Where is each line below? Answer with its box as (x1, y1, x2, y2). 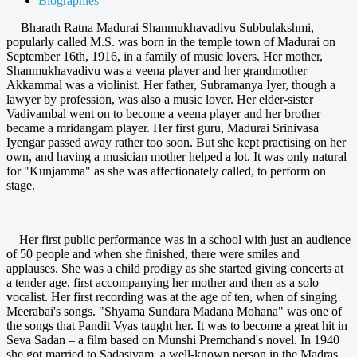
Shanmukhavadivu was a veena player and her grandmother (6, 63, 307, 77)
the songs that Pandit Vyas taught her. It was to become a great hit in (6, 318, 347, 332)
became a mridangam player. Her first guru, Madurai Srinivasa (6, 120, 319, 135)
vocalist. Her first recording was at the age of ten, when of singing (6, 289, 337, 304)
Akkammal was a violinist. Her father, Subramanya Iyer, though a (6, 77, 335, 92)
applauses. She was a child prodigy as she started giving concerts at (6, 261, 343, 275)
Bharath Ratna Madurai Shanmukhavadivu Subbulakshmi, (14, 20, 314, 34)
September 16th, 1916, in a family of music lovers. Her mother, (6, 49, 323, 63)
